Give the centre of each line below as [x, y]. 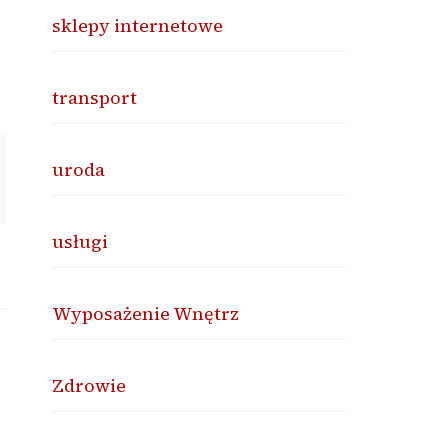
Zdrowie [89, 385]
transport [95, 97]
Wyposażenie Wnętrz [146, 313]
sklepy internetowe [138, 25]
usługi [80, 241]
